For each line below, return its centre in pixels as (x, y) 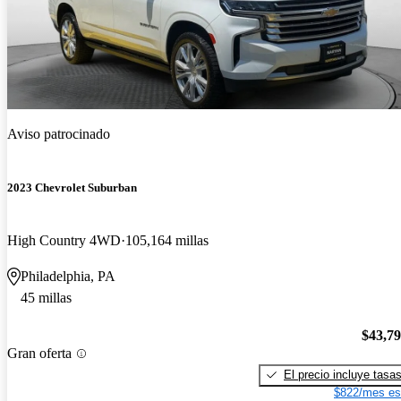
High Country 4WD (64, 241)
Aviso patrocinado (59, 133)
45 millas (46, 298)
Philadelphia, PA (68, 277)
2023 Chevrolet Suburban (72, 188)
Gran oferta (39, 354)
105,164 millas (167, 241)
